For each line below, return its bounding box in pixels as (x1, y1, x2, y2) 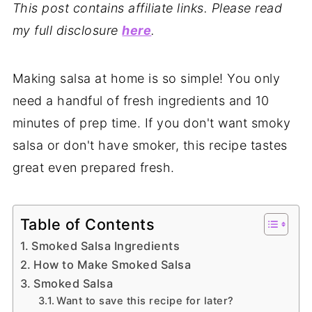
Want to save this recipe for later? (56, 295, 234, 308)
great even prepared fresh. (12, 160, 175, 175)
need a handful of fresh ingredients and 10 (12, 93, 270, 109)
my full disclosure (12, 23, 123, 38)
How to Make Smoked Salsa (33, 258, 192, 272)
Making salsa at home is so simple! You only (12, 71, 281, 86)
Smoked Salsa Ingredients (31, 239, 180, 253)
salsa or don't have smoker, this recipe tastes (12, 138, 288, 153)
